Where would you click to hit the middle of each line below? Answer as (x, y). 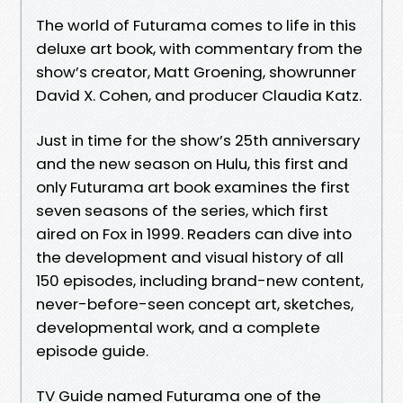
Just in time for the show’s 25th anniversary (198, 140)
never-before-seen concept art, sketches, (195, 304)
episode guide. (92, 350)
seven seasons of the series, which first (182, 210)
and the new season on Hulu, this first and (192, 163)
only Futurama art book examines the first (193, 187)
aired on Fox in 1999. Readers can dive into (194, 233)
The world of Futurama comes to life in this (196, 25)
